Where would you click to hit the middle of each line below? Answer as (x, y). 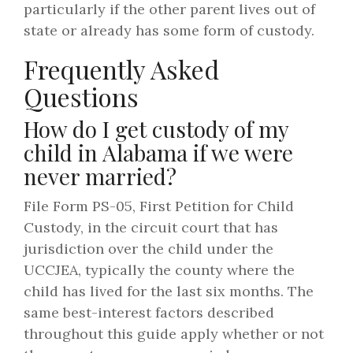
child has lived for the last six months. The (169, 292)
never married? (100, 176)
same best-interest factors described (149, 313)
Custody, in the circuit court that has (151, 228)
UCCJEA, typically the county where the (159, 270)
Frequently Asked (121, 69)
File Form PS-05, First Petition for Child (159, 206)
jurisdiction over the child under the (149, 249)
